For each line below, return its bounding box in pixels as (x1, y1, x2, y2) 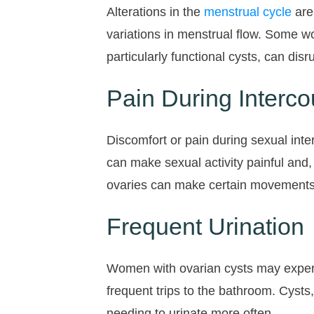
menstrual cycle (204, 5, 292, 19)
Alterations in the (107, 5, 204, 19)
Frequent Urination (107, 213, 304, 240)
